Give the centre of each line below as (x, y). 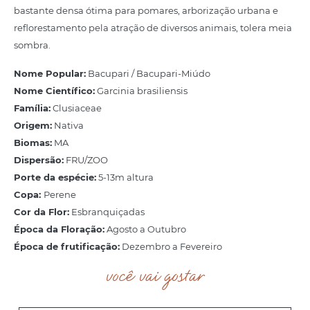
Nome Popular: (50, 73)
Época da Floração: (59, 229)
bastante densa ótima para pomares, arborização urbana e (146, 10)
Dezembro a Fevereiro (171, 246)
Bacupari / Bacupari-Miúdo (148, 73)
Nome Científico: (54, 90)
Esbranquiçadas (107, 211)
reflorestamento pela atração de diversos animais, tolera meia (153, 27)
